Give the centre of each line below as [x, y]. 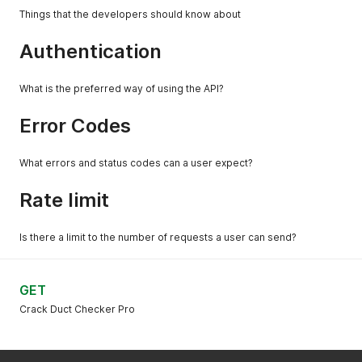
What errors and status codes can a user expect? [136, 163]
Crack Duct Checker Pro [77, 309]
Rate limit [64, 200]
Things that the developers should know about [130, 14]
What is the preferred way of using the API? [122, 88]
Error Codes [75, 126]
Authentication [90, 51]
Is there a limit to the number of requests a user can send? [158, 237]
